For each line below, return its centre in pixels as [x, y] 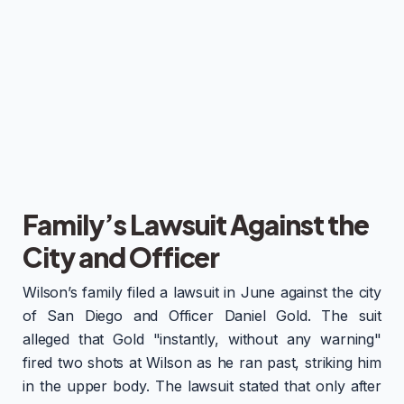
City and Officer [121, 257]
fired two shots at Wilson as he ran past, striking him [202, 362]
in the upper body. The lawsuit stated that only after [202, 386]
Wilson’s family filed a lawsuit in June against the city [202, 292]
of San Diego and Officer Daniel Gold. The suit [202, 315]
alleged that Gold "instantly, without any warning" [202, 339]
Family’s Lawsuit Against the [196, 224]
